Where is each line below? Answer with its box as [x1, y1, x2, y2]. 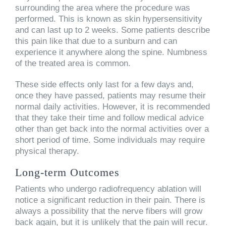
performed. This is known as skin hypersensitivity [15, 14, 202, 24]
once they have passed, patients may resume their [15, 90, 206, 100]
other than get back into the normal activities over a [15, 124, 209, 134]
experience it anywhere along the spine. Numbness [15, 47, 207, 57]
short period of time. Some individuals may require [15, 135, 205, 145]
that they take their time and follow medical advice [15, 112, 204, 123]
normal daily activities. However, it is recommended [15, 101, 210, 111]
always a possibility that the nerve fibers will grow [15, 206, 202, 216]
